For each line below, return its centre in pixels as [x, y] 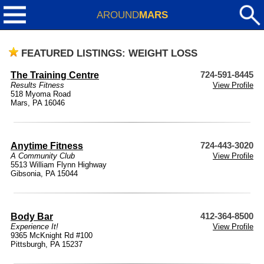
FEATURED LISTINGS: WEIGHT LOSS [109, 53]
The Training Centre [55, 75]
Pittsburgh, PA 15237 [47, 244]
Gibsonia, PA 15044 [44, 174]
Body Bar [32, 217]
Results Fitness [37, 85]
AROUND [118, 15]
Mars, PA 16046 [38, 103]
